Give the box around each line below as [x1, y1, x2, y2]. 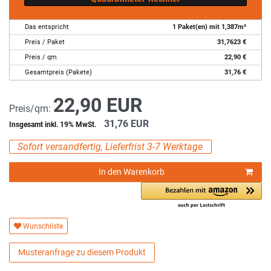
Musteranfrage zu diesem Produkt [18, 247, 146, 258]
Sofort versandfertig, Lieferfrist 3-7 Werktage [18, 140, 203, 152]
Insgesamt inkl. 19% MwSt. [9, 120, 98, 129]
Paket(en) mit [176, 22, 221, 31]
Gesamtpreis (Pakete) [25, 68, 92, 76]
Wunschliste [23, 221, 63, 230]
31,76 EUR [104, 117, 149, 129]
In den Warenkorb [99, 167, 165, 177]
